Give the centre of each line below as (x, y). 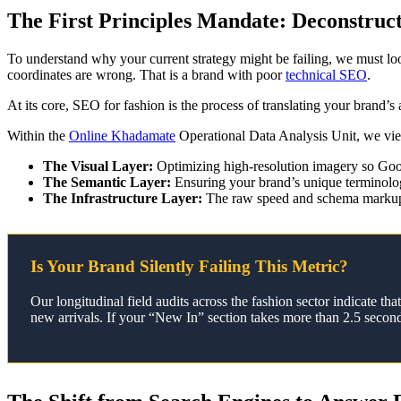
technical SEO (326, 75)
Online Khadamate (122, 136)
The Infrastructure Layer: (123, 199)
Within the (38, 136)
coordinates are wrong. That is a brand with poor (146, 75)
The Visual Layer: (98, 166)
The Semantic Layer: (107, 183)
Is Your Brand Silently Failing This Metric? (189, 267)
